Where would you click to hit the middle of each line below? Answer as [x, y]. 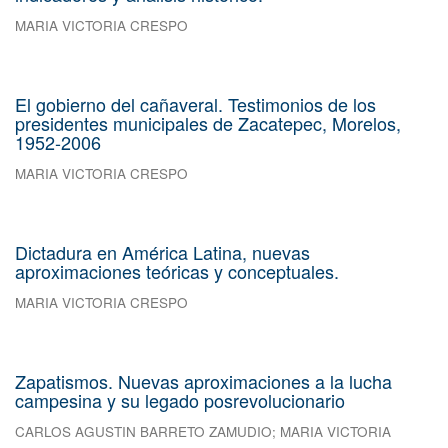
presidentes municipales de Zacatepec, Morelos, [208, 123]
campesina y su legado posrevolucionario [180, 400]
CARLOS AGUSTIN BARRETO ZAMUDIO [143, 432]
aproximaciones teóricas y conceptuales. [177, 271]
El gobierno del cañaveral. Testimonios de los [195, 104]
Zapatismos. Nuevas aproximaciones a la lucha [203, 381]
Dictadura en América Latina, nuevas [162, 252]
